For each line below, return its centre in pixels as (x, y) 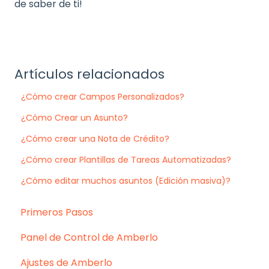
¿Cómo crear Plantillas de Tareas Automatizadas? (126, 159)
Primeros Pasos (57, 213)
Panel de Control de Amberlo (89, 238)
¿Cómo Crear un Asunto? (75, 117)
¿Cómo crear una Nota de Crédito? (95, 138)
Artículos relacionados (89, 74)
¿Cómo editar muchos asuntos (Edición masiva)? (126, 180)
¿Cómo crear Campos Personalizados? (103, 96)
